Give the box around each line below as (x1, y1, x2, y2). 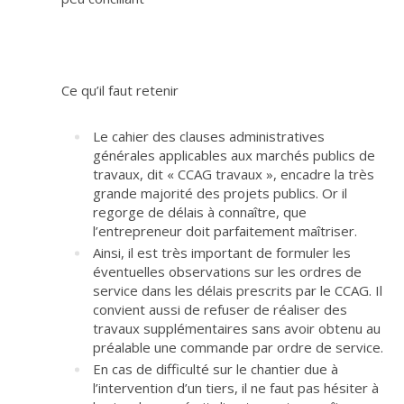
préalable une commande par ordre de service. (93, 338, 383, 357)
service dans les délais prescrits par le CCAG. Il (93, 281, 382, 300)
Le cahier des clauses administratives (93, 127, 325, 146)
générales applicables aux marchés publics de (93, 146, 375, 165)
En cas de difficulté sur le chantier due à (93, 360, 338, 379)
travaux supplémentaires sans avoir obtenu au (93, 319, 381, 338)
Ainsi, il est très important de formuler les (93, 243, 351, 262)
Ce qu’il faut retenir (61, 81, 179, 100)
